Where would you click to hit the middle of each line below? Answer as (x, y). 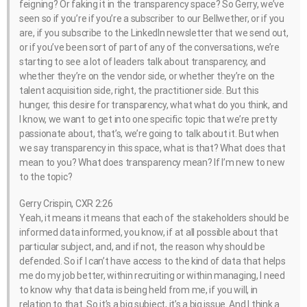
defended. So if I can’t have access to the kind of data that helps (152, 261)
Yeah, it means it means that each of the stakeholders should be (154, 218)
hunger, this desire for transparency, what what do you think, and (153, 105)
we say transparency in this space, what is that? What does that (152, 148)
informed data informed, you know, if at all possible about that (149, 233)
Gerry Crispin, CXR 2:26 (66, 204)
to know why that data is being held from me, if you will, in (139, 290)
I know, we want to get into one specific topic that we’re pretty (149, 119)
